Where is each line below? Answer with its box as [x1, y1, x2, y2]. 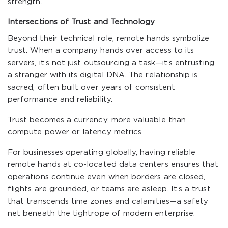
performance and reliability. [8, 96, 112, 103]
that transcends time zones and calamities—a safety [8, 198, 209, 205]
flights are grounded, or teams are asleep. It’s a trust [8, 186, 211, 192]
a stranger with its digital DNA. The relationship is [8, 72, 198, 78]
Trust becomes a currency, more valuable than [8, 117, 186, 123]
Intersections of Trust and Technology [8, 19, 155, 25]
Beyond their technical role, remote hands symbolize [8, 35, 210, 42]
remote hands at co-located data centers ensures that [8, 161, 219, 168]
